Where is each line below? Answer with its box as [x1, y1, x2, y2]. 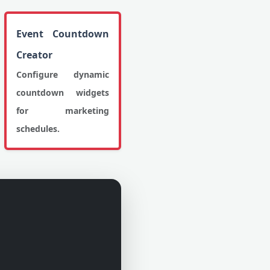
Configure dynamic [16, 69, 109, 80]
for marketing [16, 105, 109, 116]
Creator [16, 48, 52, 61]
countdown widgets [16, 87, 109, 98]
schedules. [16, 123, 60, 134]
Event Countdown [16, 27, 109, 40]
